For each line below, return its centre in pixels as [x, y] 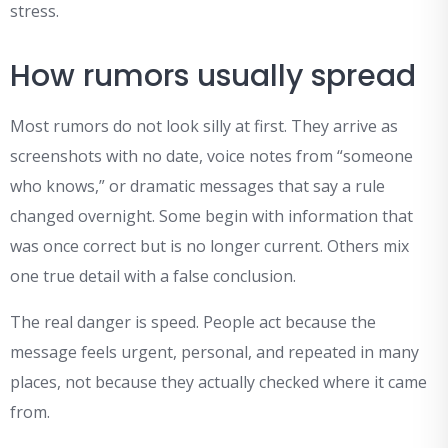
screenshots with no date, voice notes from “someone [211, 156]
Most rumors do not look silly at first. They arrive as [204, 126]
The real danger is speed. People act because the [193, 322]
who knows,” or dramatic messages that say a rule [197, 186]
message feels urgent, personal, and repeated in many [214, 352]
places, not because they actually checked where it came [218, 382]
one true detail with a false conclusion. [153, 276]
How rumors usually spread [213, 76]
